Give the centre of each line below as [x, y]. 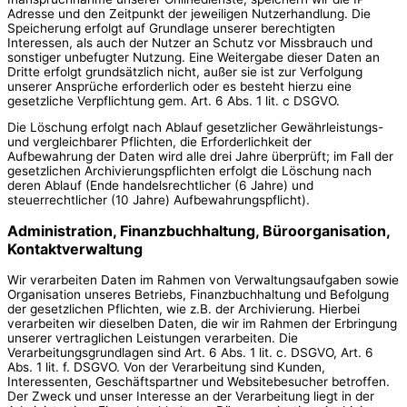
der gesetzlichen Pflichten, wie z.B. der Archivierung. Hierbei [184, 309]
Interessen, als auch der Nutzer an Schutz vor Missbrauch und [190, 42]
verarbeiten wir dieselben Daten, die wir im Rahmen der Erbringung [202, 324]
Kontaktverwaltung [75, 249]
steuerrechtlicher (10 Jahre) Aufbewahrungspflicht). [159, 200]
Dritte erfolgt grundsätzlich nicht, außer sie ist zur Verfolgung [185, 71]
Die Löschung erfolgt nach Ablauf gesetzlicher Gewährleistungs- [195, 128]
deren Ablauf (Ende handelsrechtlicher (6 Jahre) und [160, 186]
